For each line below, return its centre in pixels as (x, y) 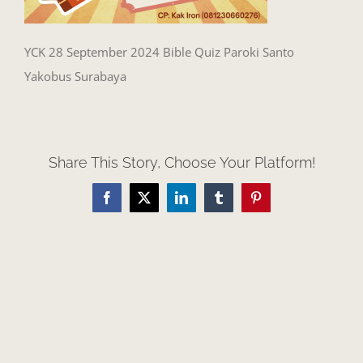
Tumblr (236, 203)
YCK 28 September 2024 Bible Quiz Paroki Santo (159, 52)
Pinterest (277, 203)
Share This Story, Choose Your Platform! (181, 163)
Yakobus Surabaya (75, 77)
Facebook (131, 203)
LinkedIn (204, 203)
